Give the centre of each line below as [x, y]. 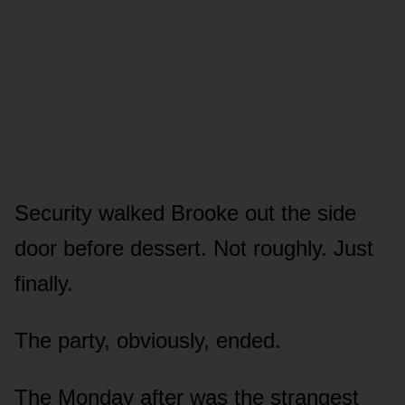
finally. [44, 283]
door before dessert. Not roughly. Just [194, 248]
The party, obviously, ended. [148, 340]
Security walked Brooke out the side [185, 212]
